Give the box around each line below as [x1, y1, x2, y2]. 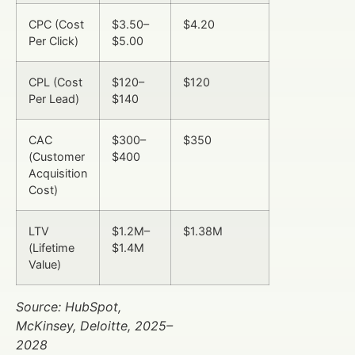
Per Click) [29, 33, 78, 48]
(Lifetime [29, 240, 74, 254]
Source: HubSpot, [16, 298, 121, 315]
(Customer [29, 149, 85, 163]
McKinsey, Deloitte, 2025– [16, 317, 173, 334]
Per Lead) [29, 91, 79, 105]
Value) [29, 257, 61, 271]
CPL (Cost [29, 74, 82, 89]
